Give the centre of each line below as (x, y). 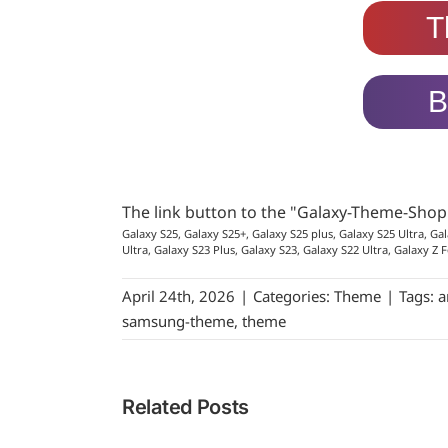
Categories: (293, 295)
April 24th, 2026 (178, 295)
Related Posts (186, 406)
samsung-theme (178, 320)
